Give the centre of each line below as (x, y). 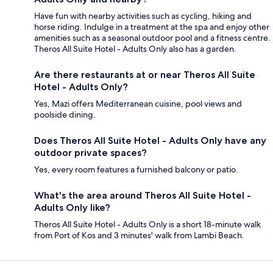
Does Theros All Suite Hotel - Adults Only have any (150, 140)
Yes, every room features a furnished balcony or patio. (136, 169)
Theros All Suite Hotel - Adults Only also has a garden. (135, 48)
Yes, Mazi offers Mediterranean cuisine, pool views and (138, 103)
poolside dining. (65, 114)
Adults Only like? (72, 207)
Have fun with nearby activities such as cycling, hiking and (143, 16)
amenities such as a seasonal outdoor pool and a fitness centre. (152, 37)
